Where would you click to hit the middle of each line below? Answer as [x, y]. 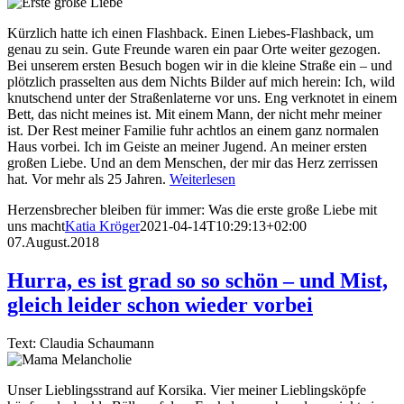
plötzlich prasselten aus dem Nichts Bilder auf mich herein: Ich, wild [201, 81]
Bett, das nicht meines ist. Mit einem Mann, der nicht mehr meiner [194, 114]
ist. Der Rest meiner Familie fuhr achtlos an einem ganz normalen [193, 130]
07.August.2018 [53, 242]
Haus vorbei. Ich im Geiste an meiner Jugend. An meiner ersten [187, 146]
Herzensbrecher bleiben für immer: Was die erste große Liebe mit [192, 209]
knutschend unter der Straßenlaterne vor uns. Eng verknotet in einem [202, 97]
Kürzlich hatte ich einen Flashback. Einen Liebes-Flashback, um [190, 32]
